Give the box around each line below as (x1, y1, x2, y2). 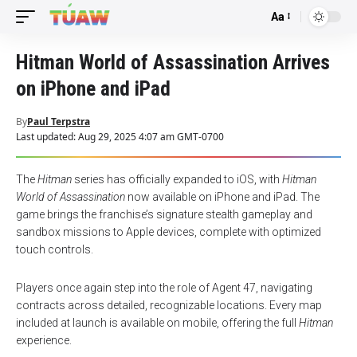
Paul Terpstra (27, 115, 90, 128)
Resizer (270, 35, 308, 49)
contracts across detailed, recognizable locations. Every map (16, 299, 322, 312)
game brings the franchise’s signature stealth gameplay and (16, 208, 312, 221)
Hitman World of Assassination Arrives (16, 50, 330, 74)
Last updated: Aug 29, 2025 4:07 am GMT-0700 (16, 130, 224, 143)
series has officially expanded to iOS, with (72, 173, 282, 186)
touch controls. (16, 243, 93, 256)
